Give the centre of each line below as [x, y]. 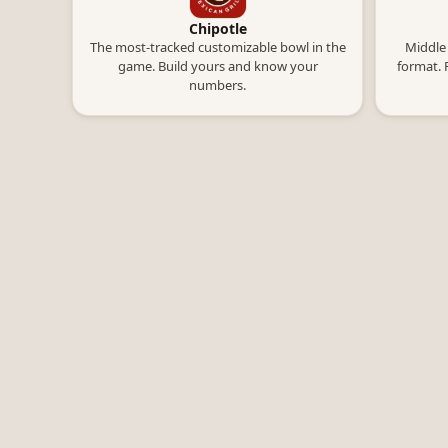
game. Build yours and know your [217, 66]
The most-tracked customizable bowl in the [217, 47]
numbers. [217, 85]
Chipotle [217, 28]
